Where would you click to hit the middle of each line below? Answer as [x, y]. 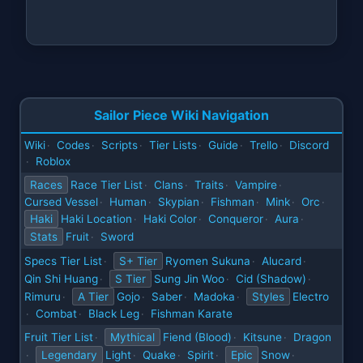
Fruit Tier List [59, 337]
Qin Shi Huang [61, 279]
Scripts [120, 145]
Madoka [214, 297]
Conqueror [236, 219]
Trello [264, 145]
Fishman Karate [192, 314]
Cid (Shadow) [271, 279]
